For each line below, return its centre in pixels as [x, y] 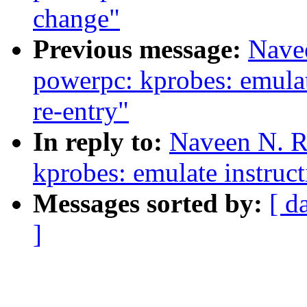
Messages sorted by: [151, 204]
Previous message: [140, 49]
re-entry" [81, 111]
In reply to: [101, 142]
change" [76, 19]
